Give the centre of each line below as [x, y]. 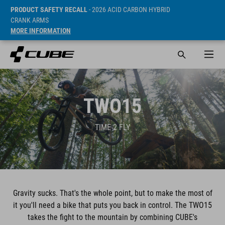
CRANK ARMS [30, 20]
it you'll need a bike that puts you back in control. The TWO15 [113, 205]
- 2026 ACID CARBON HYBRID [129, 10]
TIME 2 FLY [113, 127]
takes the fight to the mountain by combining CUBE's [113, 217]
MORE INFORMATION [41, 31]
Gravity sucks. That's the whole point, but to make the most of [113, 193]
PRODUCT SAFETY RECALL [49, 10]
